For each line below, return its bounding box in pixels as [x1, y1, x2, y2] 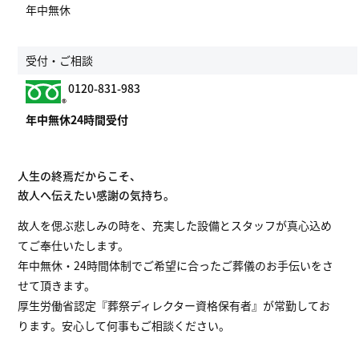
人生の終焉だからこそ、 [18, 167, 142, 184]
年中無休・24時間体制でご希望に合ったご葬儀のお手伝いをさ [18, 256, 334, 273]
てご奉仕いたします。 [18, 236, 130, 253]
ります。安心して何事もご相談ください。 [18, 317, 231, 333]
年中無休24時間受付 [26, 111, 129, 127]
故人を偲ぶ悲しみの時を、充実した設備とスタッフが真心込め [18, 216, 333, 233]
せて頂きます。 [18, 276, 96, 293]
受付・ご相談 [26, 51, 94, 68]
